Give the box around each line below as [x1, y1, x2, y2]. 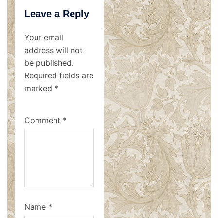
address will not [24, 45, 83, 55]
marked [24, 83, 54, 93]
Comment [24, 115, 63, 125]
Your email [24, 33, 63, 42]
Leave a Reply [24, 8, 89, 19]
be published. [24, 58, 73, 68]
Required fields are [24, 71, 93, 80]
